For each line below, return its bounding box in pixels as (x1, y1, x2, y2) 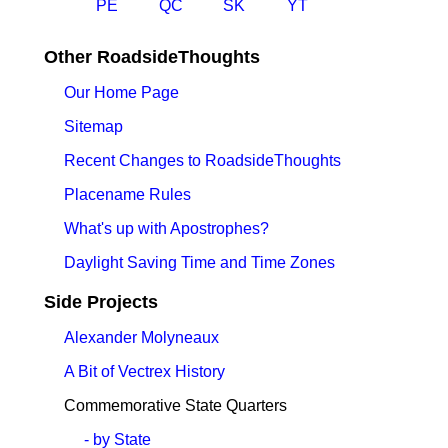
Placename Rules (64, 186, 191, 203)
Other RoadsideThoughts (44, 47, 260, 67)
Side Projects (44, 292, 158, 312)
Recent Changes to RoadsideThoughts (64, 152, 341, 169)
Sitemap (64, 118, 123, 135)
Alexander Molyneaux (64, 329, 219, 346)
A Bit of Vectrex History (64, 363, 225, 380)
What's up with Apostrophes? (64, 220, 269, 237)
